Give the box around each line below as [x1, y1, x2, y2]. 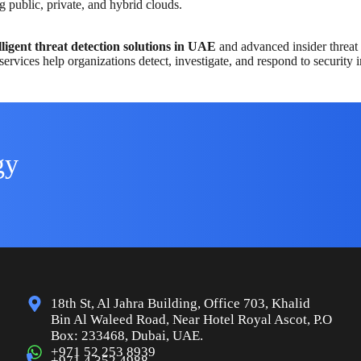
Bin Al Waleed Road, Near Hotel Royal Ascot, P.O [51, 311, 333, 327]
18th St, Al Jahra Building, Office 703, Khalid [51, 295, 311, 311]
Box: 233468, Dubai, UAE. [51, 327, 204, 343]
